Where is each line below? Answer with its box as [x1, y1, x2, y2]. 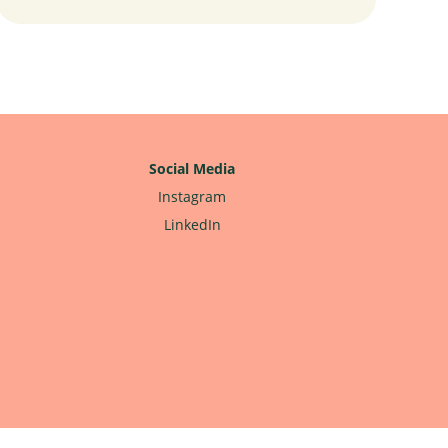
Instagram [158, 187, 227, 206]
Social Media [149, 159, 236, 178]
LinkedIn [163, 215, 221, 234]
